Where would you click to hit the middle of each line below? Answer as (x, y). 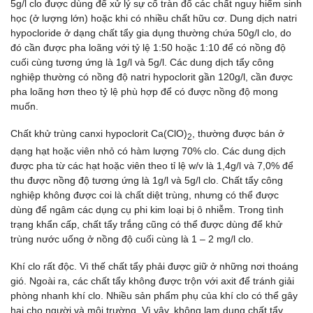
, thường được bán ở (238, 133)
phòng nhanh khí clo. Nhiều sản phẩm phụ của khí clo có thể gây (154, 295)
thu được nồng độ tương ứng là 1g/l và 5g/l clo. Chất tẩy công (147, 180)
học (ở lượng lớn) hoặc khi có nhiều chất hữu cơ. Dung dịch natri (154, 18)
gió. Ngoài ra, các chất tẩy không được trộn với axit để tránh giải (152, 281)
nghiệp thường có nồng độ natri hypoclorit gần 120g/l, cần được (152, 77)
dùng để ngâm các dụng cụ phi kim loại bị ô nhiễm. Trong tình (147, 209)
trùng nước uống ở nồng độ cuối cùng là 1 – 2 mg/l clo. (132, 239)
